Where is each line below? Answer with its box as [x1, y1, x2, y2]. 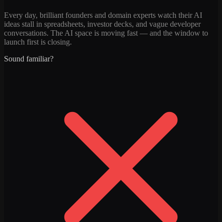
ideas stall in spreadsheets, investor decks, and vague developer [4, 19, 201, 28]
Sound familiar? [4, 54, 54, 63]
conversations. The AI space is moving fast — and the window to [4, 28, 208, 37]
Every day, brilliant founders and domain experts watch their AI [4, 10, 202, 19]
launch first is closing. [4, 37, 72, 46]
